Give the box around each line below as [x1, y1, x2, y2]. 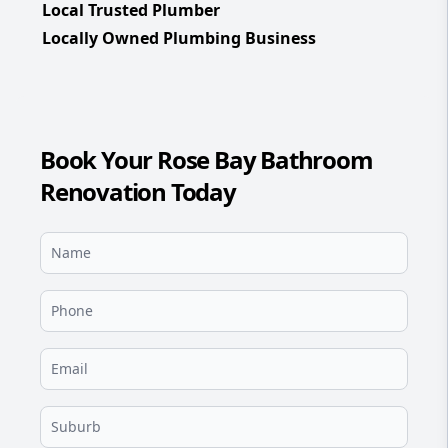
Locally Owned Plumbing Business [42, 27, 316, 49]
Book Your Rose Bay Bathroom [40, 143, 373, 176]
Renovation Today [40, 175, 236, 208]
